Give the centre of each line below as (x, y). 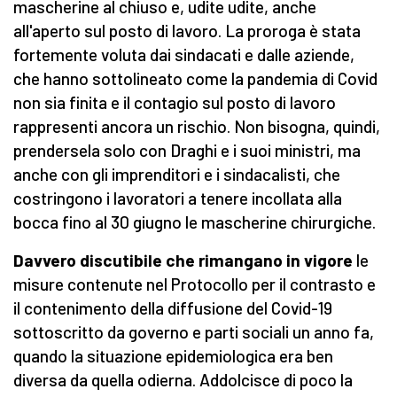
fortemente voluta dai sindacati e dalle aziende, (184, 55)
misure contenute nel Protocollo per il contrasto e (195, 284)
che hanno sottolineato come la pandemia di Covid (195, 79)
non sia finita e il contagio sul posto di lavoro (175, 103)
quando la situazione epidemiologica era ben (173, 356)
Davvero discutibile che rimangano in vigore (183, 261)
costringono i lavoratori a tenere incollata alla (178, 198)
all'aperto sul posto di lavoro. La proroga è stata (187, 31)
